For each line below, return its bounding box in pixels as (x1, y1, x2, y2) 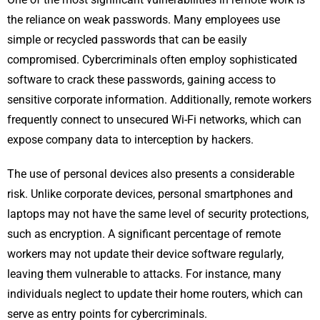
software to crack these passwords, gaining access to (7, 73, 276, 87)
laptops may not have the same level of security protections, (7, 207, 309, 221)
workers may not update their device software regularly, (7, 247, 284, 261)
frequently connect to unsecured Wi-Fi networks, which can (7, 113, 301, 127)
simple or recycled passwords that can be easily (7, 33, 247, 47)
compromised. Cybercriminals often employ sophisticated (7, 53, 297, 67)
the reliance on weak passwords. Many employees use (7, 13, 280, 27)
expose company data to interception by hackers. (7, 133, 254, 147)
